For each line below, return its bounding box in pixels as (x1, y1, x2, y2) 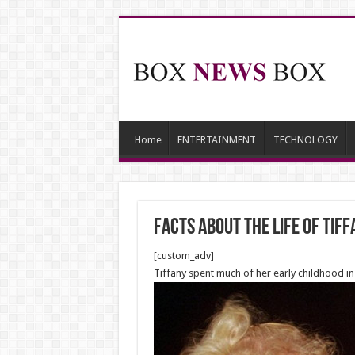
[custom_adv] (153, 250, 214, 261)
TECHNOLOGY (273, 134, 338, 146)
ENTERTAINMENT (177, 134, 256, 146)
